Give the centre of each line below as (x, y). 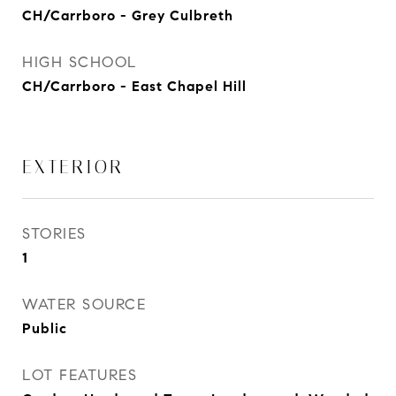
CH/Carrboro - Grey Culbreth (128, 15)
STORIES (54, 234)
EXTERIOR (73, 167)
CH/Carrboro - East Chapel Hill (134, 86)
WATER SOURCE (84, 305)
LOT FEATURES (80, 375)
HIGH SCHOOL (80, 62)
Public (45, 328)
